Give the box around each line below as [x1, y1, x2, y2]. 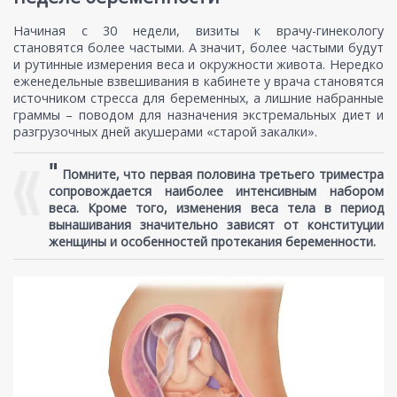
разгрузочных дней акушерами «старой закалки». [13, 122, 317, 140]
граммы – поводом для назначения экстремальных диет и [13, 105, 384, 123]
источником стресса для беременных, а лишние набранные [13, 89, 384, 106]
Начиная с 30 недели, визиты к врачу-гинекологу [13, 21, 384, 39]
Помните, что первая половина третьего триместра [58, 165, 384, 183]
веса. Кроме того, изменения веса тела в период [49, 198, 384, 216]
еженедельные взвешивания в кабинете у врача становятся [13, 72, 384, 90]
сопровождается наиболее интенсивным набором [49, 182, 384, 199]
